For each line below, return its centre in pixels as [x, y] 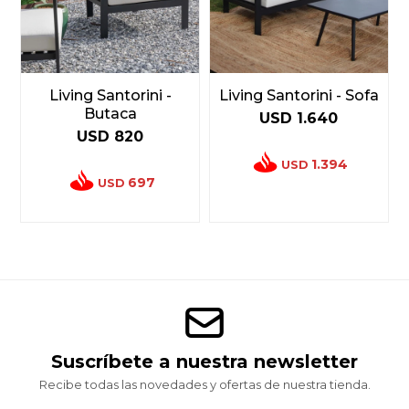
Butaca [110, 114]
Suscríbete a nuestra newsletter [204, 362]
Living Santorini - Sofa [299, 96]
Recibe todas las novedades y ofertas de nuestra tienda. [204, 385]
